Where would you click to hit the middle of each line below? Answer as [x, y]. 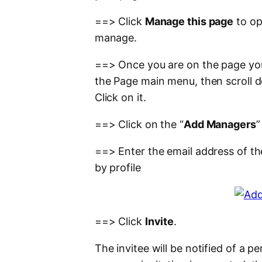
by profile [118, 168]
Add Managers [220, 125]
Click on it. [120, 98]
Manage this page [189, 22]
